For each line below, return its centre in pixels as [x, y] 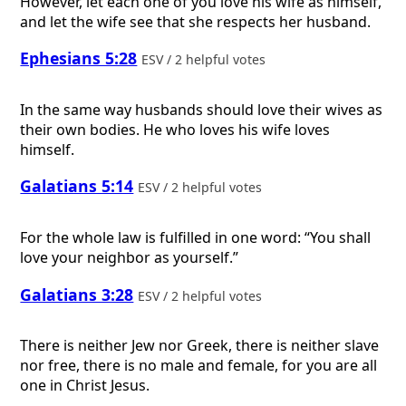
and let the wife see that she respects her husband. [196, 21]
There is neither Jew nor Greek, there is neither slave [200, 346]
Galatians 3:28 [77, 294]
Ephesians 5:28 [79, 58]
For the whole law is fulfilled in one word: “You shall [196, 238]
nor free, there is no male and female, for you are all [199, 366]
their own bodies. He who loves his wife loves [175, 129]
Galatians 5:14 [77, 186]
